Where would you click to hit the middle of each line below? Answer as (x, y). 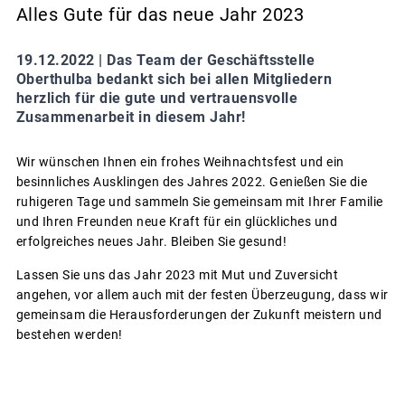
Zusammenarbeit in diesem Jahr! (131, 117)
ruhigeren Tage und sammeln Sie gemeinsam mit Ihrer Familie (199, 201)
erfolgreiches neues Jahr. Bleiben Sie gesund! (151, 241)
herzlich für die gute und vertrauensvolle (156, 98)
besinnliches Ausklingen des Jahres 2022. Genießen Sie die (191, 181)
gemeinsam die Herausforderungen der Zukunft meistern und (199, 314)
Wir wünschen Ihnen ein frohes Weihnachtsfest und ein (180, 161)
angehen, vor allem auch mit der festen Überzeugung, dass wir (202, 294)
